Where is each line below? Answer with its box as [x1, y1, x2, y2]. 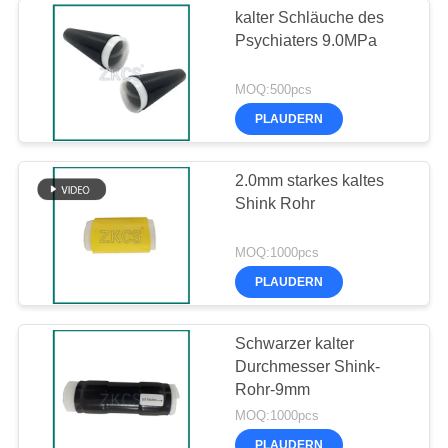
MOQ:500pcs [235, 83, 313, 98]
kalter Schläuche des [235, 9, 385, 27]
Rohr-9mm [235, 380, 311, 398]
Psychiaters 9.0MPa [235, 32, 378, 50]
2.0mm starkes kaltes [235, 172, 385, 190]
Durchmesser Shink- [235, 357, 381, 375]
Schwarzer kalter [235, 334, 355, 352]
